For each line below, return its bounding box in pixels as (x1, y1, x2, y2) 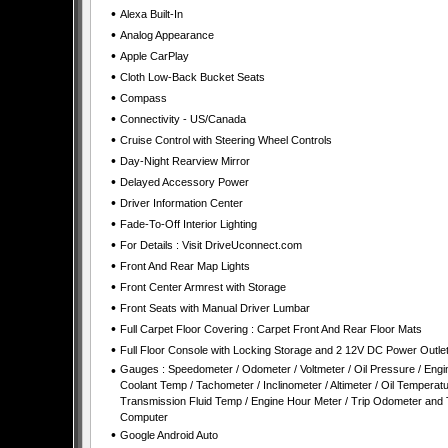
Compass (119, 92, 167, 104)
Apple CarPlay (119, 50, 189, 62)
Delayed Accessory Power (119, 176, 249, 188)
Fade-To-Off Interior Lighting (119, 218, 257, 230)
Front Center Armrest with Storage (119, 281, 286, 293)
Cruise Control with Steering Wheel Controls (119, 134, 332, 146)
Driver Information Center (119, 197, 243, 209)
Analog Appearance (119, 29, 214, 41)
